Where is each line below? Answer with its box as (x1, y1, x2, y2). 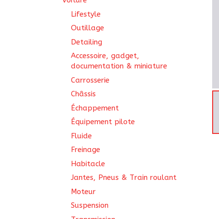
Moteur (71, 187, 96, 196)
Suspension (71, 201, 109, 210)
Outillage (71, 23, 104, 32)
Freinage (71, 145, 100, 154)
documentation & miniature (71, 62, 167, 70)
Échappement (71, 103, 119, 112)
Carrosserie (71, 75, 109, 85)
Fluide (71, 131, 92, 140)
